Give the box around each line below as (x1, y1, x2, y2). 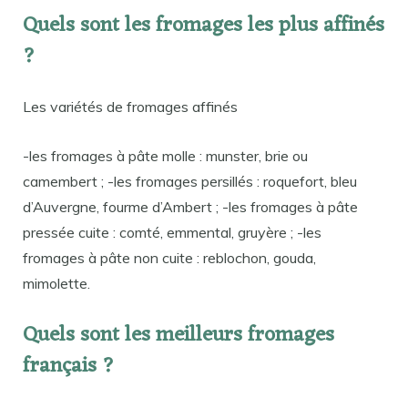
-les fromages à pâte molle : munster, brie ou (23, 146, 308, 165)
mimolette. (23, 273, 90, 292)
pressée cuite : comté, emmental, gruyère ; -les (23, 222, 321, 241)
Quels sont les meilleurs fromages (23, 317, 334, 355)
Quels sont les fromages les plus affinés (23, 6, 384, 45)
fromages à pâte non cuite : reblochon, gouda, (23, 248, 316, 267)
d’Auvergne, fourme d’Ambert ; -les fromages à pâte (23, 197, 358, 216)
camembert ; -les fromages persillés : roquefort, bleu (23, 171, 357, 190)
